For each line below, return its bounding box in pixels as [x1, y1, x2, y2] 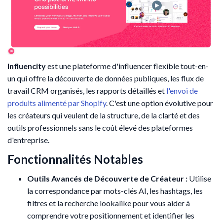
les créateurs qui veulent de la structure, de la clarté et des [7, 110, 200, 120]
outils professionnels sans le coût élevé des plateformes [7, 122, 193, 132]
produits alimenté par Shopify [7, 98, 106, 108]
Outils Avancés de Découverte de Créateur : [27, 173, 187, 183]
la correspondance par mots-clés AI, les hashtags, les [27, 185, 203, 195]
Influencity [7, 61, 46, 71]
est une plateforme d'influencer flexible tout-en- [46, 61, 209, 71]
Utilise [187, 173, 211, 183]
